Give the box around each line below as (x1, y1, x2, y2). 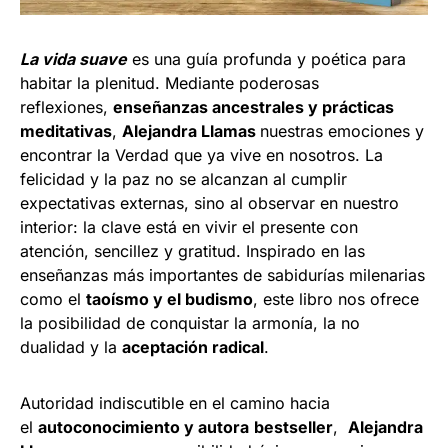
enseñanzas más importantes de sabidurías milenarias (20, 264, 425, 285)
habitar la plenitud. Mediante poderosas (20, 72, 319, 93)
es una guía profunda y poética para (127, 48, 406, 69)
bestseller (254, 416, 333, 437)
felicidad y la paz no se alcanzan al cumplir (20, 168, 347, 189)
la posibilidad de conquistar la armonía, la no (20, 312, 360, 333)
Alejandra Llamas (122, 120, 260, 141)
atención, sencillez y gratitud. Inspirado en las (20, 240, 365, 261)
